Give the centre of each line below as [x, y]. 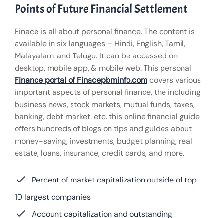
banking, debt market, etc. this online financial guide [107, 116]
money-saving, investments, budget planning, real [103, 141]
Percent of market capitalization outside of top [114, 180]
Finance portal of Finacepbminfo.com [81, 80]
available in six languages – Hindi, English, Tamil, [100, 43]
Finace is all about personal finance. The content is [105, 31]
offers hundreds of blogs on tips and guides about [103, 128]
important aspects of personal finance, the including [108, 92]
